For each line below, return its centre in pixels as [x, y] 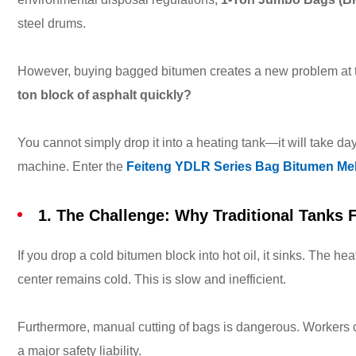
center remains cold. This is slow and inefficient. [152, 279]
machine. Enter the [72, 166]
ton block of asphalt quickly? [104, 95]
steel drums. [52, 23]
